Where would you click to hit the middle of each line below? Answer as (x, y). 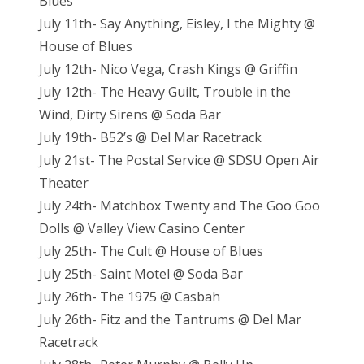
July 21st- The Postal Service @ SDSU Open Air (179, 160)
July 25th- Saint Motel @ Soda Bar (141, 274)
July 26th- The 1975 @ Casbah (130, 297)
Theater (65, 183)
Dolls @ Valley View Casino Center (143, 229)
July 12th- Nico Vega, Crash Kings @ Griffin (168, 69)
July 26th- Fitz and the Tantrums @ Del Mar (170, 320)
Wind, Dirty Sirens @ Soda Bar (130, 115)
